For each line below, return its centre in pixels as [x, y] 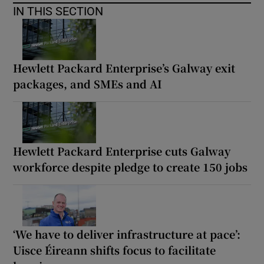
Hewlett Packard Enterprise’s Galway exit [124, 67]
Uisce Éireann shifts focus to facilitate [115, 250]
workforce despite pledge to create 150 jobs [131, 166]
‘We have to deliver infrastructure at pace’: [127, 234]
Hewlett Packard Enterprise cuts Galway [122, 151]
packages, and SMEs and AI [88, 83]
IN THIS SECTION [58, 11]
